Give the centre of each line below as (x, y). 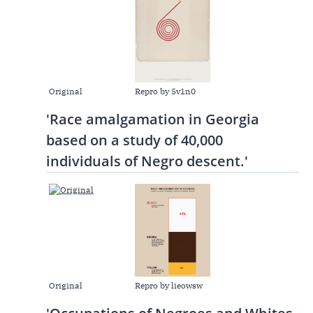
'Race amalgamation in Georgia (153, 119)
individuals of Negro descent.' (147, 161)
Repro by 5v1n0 (166, 92)
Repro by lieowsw (169, 285)
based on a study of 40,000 (134, 140)
